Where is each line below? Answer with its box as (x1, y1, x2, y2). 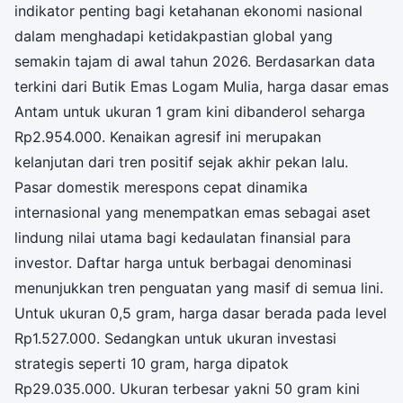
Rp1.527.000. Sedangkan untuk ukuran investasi (14, 328, 336, 347)
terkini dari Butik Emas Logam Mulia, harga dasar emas (14, 76, 389, 95)
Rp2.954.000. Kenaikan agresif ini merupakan (14, 127, 321, 146)
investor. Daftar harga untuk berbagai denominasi (14, 253, 352, 272)
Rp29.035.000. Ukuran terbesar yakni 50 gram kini (14, 379, 360, 398)
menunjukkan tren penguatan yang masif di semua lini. (14, 278, 383, 297)
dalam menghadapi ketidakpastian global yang (14, 26, 333, 45)
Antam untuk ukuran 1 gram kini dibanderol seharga (14, 102, 365, 121)
